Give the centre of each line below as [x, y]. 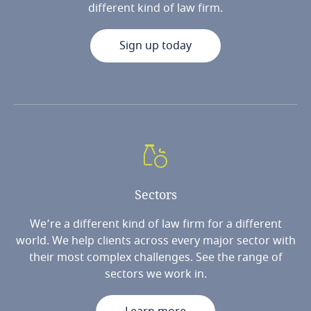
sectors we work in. [155, 274]
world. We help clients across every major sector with [155, 241]
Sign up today [155, 45]
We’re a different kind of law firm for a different [155, 224]
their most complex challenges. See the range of [155, 257]
